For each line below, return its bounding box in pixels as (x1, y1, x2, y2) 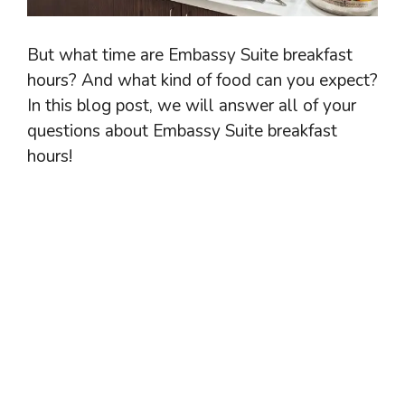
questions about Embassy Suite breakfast (27, 118, 337, 143)
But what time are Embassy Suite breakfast (27, 42, 353, 67)
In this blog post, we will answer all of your (27, 93, 356, 118)
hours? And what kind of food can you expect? (27, 68, 378, 92)
